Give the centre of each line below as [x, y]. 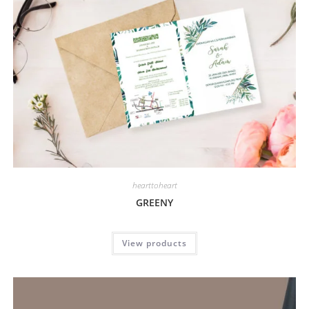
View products [154, 243]
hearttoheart [154, 185]
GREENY [154, 202]
